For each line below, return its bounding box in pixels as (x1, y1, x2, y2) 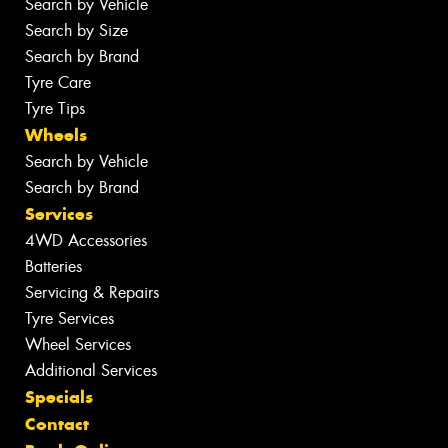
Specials (25, 385, 93, 408)
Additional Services (25, 359, 157, 381)
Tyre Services (25, 307, 114, 329)
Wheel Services (25, 333, 131, 355)
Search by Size (25, 19, 128, 41)
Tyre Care (25, 71, 91, 93)
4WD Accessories (25, 229, 147, 251)
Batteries (25, 255, 82, 277)
